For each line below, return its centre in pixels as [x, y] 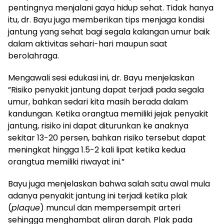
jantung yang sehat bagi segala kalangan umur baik [109, 31]
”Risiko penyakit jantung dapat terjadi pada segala [106, 89]
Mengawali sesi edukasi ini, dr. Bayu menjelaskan [101, 77]
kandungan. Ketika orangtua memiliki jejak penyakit [108, 113]
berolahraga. [33, 55]
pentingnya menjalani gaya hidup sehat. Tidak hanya [111, 7]
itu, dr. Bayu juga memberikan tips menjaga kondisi [106, 19]
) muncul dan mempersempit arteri [110, 207]
